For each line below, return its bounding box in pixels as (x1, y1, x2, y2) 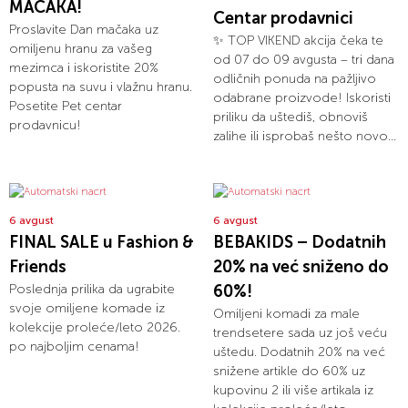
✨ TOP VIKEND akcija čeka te (213, 33, 383, 49)
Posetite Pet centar (9, 98, 122, 115)
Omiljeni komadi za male (213, 306, 360, 322)
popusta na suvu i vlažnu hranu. (9, 79, 192, 96)
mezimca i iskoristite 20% (9, 60, 158, 76)
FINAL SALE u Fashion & (9, 232, 194, 253)
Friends (9, 257, 66, 278)
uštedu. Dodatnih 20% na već (213, 344, 385, 361)
